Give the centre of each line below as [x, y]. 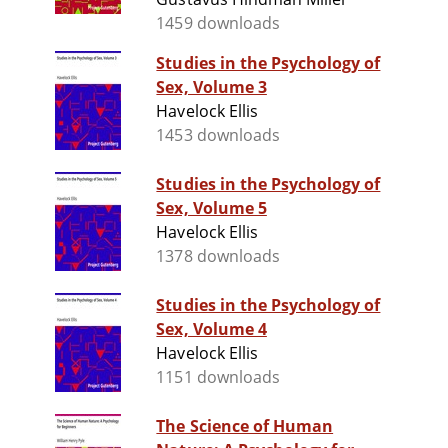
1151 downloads [218, 377]
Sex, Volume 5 [211, 208]
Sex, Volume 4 [211, 329]
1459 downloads [218, 23]
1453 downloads [218, 135]
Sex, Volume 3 [211, 87]
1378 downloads [218, 256]
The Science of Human [245, 426]
